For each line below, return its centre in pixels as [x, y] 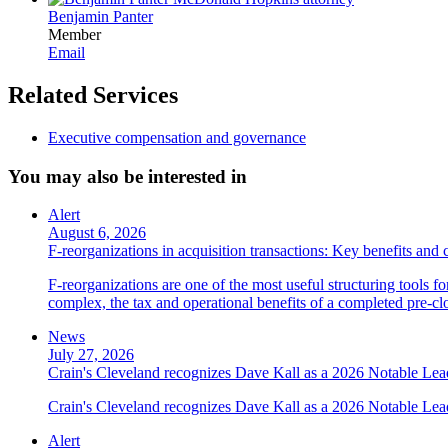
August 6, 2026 [97, 233]
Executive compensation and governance [177, 137]
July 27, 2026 [91, 355]
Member [74, 35]
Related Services [93, 95]
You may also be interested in [127, 176]
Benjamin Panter [100, 17]
